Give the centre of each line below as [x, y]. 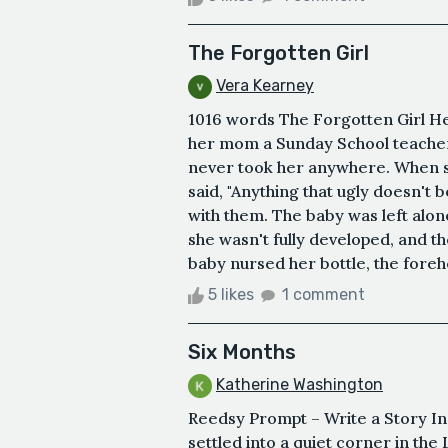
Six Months [242, 352]
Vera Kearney [265, 86]
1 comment [323, 295]
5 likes [231, 295]
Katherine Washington [299, 385]
